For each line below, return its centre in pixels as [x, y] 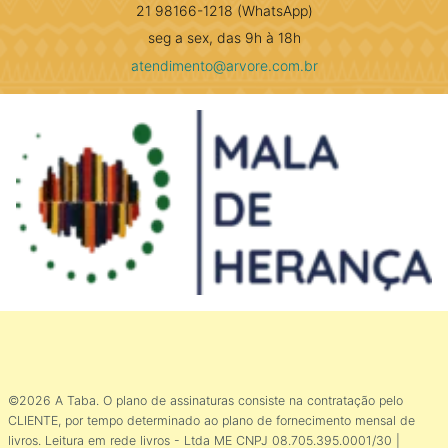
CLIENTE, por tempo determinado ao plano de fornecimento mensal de [211, 421]
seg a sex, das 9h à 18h [224, 38]
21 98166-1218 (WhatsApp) [224, 11]
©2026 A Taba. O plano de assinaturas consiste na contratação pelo [205, 401]
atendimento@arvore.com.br [224, 66]
